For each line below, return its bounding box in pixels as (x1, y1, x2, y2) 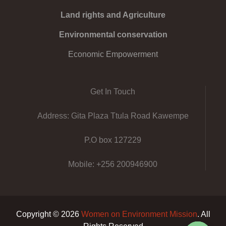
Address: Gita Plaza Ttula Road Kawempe (37, 111, 189, 121)
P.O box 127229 (84, 136, 141, 145)
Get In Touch (90, 87, 135, 96)
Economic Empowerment (68, 50, 158, 59)
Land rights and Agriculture (61, 11, 165, 20)
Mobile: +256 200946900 (68, 160, 157, 169)
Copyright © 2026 (16, 210, 81, 219)
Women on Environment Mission (81, 210, 197, 219)
